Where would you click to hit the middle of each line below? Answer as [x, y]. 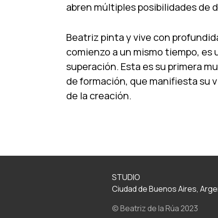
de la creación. [99, 96]
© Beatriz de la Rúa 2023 [155, 208]
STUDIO [126, 177]
